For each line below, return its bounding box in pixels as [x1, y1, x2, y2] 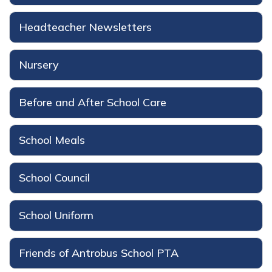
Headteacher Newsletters [19, 19, 152, 34]
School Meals [19, 132, 85, 147]
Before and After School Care [19, 95, 166, 109]
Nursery [19, 57, 59, 72]
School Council [19, 170, 90, 185]
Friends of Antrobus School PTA [19, 245, 178, 260]
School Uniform [19, 208, 93, 222]
